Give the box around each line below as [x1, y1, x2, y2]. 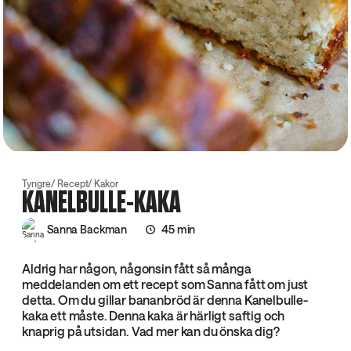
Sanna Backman [47, 223, 128, 237]
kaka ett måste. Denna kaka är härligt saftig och [22, 308, 285, 324]
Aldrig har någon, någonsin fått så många [22, 261, 251, 277]
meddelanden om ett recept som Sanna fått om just [22, 277, 309, 292]
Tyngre [22, 178, 52, 190]
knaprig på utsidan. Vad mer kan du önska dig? [22, 324, 280, 339]
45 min [161, 223, 196, 237]
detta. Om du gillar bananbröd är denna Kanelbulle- [22, 292, 308, 308]
